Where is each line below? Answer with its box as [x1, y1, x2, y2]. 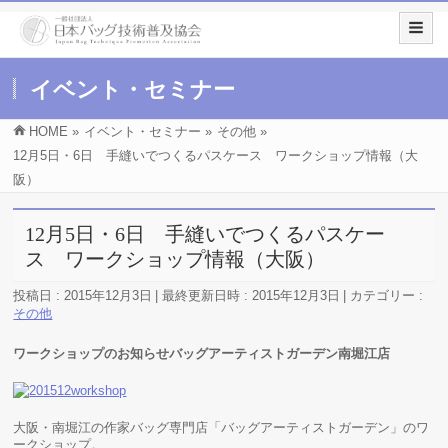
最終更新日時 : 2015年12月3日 [162, 288, 341, 303]
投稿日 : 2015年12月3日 [13, 288, 153, 303]
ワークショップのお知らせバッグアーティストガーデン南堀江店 [13, 346, 391, 361]
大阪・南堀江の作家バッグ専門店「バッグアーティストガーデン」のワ [13, 420, 430, 435]
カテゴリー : [350, 288, 424, 303]
